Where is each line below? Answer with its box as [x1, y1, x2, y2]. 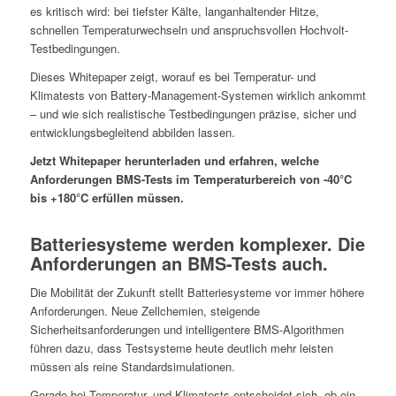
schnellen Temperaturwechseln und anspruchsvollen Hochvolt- [29, 21, 348, 39]
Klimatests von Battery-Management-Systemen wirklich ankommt [29, 87, 366, 104]
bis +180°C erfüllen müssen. [29, 189, 184, 207]
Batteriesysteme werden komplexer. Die [29, 231, 365, 257]
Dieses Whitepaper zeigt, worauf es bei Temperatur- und [29, 68, 316, 86]
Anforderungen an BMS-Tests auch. [29, 250, 328, 277]
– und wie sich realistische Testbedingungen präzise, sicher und [29, 105, 356, 123]
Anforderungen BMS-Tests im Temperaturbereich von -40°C [29, 171, 352, 188]
